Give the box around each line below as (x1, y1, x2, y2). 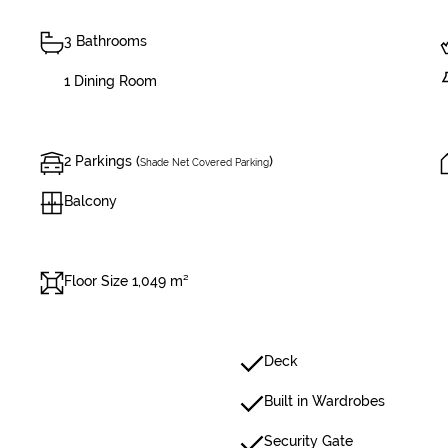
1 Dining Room (64, 73, 157, 89)
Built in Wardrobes (264, 393, 385, 409)
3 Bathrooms (64, 33, 147, 49)
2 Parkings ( (64, 153, 140, 169)
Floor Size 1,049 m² (64, 273, 189, 289)
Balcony (64, 193, 117, 209)
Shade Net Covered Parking (140, 157, 269, 168)
